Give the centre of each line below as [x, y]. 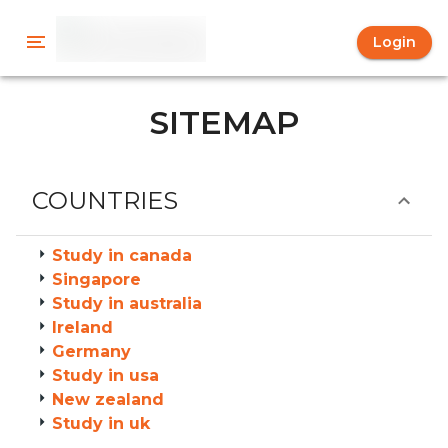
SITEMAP [224, 122]
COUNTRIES [105, 200]
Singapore [96, 279]
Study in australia [127, 303]
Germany [91, 351]
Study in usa [105, 375]
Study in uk [101, 423]
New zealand [108, 399]
